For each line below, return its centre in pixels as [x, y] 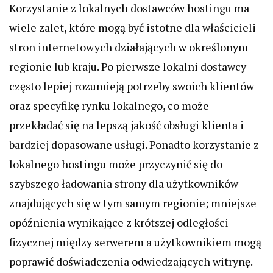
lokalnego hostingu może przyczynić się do [116, 164]
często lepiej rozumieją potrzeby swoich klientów [132, 86]
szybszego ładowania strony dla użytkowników [124, 184]
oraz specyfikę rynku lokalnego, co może [109, 106]
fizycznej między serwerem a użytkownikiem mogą [135, 242]
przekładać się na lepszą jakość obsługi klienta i [126, 125]
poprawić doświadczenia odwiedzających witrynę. [131, 262]
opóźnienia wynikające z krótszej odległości [119, 223]
